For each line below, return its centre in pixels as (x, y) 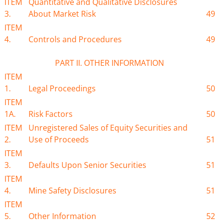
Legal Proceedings (62, 89)
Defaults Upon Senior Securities (88, 165)
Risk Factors (51, 114)
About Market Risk (62, 14)
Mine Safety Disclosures (73, 191)
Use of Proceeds (59, 140)
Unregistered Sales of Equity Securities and (108, 128)
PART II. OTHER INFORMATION (110, 63)
